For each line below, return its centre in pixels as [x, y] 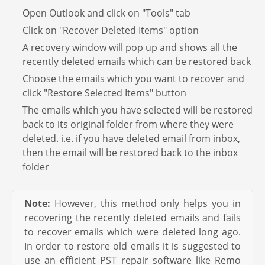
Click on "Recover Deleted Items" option [111, 30]
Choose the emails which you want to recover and [133, 79]
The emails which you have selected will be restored [138, 110]
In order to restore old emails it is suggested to [132, 246]
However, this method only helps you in [146, 203]
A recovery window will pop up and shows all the [130, 47]
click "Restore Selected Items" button [104, 93]
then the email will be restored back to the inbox [130, 153]
